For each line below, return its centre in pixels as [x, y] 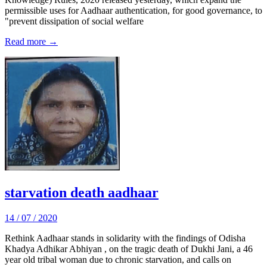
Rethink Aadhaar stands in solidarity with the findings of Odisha [125, 238]
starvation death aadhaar [82, 192]
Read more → [31, 41]
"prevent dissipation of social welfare [74, 21]
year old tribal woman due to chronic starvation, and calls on [118, 259]
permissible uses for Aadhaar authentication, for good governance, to [133, 10]
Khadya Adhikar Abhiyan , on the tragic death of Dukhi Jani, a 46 [129, 249]
